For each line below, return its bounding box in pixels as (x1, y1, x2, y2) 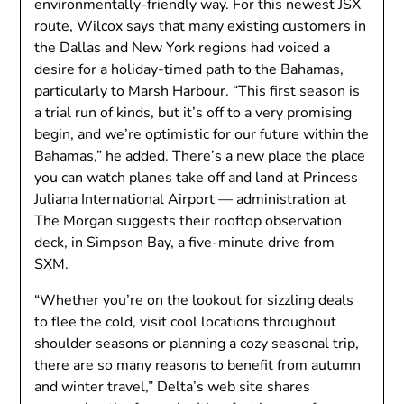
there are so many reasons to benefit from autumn (34, 355, 362, 375)
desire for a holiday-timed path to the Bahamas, (34, 60, 344, 79)
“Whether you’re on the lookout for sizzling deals (34, 290, 354, 310)
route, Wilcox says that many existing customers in (34, 16, 367, 36)
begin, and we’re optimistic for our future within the (34, 124, 370, 144)
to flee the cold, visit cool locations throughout (34, 312, 337, 332)
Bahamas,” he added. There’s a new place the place (34, 146, 366, 166)
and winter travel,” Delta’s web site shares (34, 377, 311, 397)
